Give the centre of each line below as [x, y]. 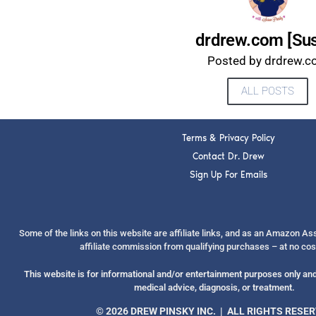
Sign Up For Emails [228, 174]
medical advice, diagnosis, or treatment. [214, 287]
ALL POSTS [268, 91]
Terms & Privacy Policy [228, 138]
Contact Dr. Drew [228, 156]
